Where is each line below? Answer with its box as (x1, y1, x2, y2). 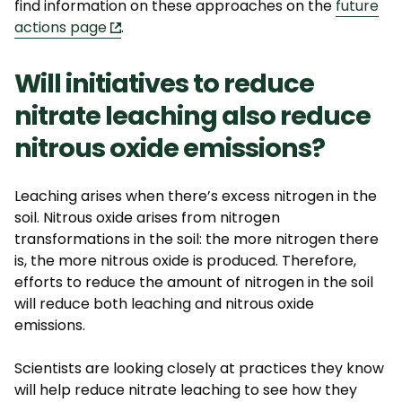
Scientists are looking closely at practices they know (14, 357, 384, 379)
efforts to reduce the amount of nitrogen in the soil (14, 271, 373, 293)
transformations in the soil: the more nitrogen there (14, 228, 379, 249)
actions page (14, 16, 107, 38)
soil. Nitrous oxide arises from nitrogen (14, 206, 280, 228)
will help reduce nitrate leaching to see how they (14, 379, 357, 400)
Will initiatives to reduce (14, 65, 314, 101)
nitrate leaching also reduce (14, 97, 371, 134)
